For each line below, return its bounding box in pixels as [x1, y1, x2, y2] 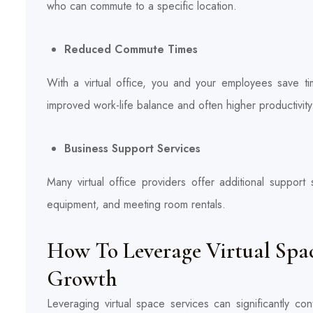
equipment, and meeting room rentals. [47, 196, 226, 212]
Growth [47, 264, 117, 292]
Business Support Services [64, 140, 201, 156]
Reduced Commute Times [64, 41, 198, 57]
